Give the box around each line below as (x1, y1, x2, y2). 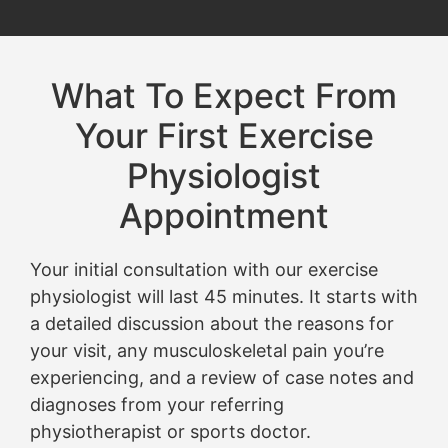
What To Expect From (51, 74, 397, 116)
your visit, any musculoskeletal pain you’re (30, 339, 384, 361)
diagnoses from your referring (30, 393, 284, 415)
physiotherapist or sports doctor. (30, 420, 311, 442)
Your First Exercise (74, 114, 374, 156)
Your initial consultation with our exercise (30, 258, 378, 280)
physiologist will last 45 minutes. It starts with (30, 285, 418, 307)
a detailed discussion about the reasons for (30, 312, 394, 334)
